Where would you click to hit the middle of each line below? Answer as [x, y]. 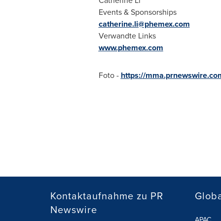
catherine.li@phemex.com [144, 24]
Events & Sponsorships [137, 12]
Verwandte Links [127, 36]
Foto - [110, 75]
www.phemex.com [131, 48]
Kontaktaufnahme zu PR [107, 196]
